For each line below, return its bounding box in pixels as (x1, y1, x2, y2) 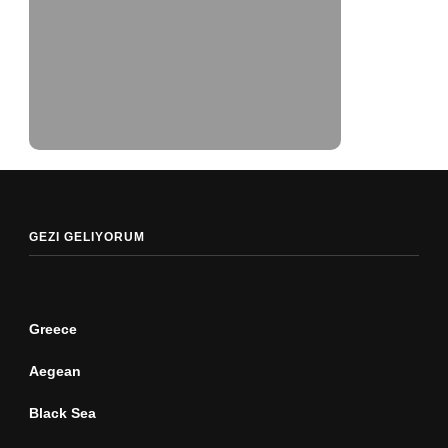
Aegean (29, 362, 81, 379)
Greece (29, 320, 77, 337)
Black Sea (29, 404, 96, 421)
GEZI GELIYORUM (29, 229, 145, 244)
